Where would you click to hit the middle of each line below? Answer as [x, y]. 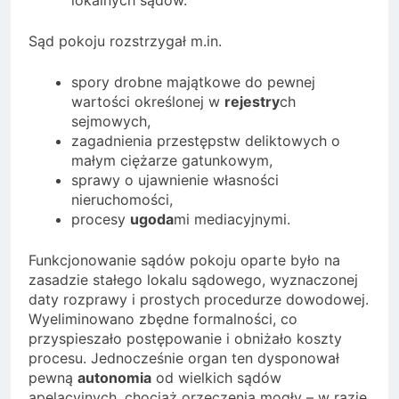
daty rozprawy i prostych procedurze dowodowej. [199, 299]
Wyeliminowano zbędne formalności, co [163, 318]
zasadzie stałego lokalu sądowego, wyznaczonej [193, 279]
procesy [101, 219]
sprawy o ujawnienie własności [175, 179]
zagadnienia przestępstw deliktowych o [206, 140]
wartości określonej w [148, 101]
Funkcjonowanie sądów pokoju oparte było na [184, 260]
